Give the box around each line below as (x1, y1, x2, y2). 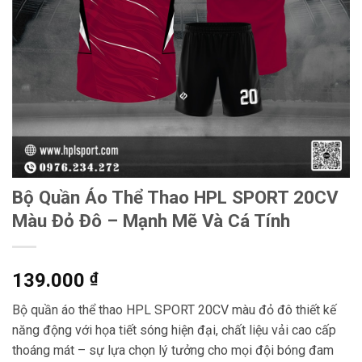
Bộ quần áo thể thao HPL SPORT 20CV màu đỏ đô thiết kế (12, 302, 336, 318)
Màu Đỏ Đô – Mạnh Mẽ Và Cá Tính (12, 210, 290, 232)
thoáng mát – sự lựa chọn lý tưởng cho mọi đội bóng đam (12, 343, 334, 359)
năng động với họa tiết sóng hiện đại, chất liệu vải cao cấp (12, 322, 336, 339)
